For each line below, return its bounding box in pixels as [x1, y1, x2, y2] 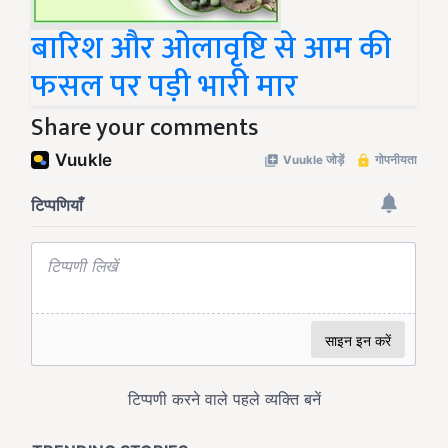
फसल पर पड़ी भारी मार [31, 60, 298, 114]
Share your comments [31, 108, 258, 149]
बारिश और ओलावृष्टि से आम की [31, 22, 391, 76]
